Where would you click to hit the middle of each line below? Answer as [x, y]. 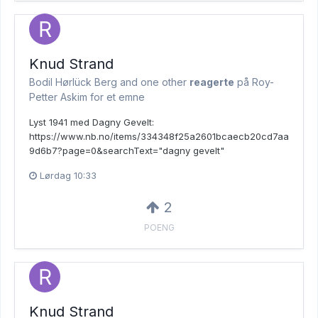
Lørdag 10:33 [68, 175]
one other [164, 82]
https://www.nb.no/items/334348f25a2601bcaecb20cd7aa [159, 136]
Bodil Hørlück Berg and [85, 82]
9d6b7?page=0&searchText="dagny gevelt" [127, 150]
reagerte [212, 82]
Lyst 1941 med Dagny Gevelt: [92, 122]
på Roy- [254, 82]
